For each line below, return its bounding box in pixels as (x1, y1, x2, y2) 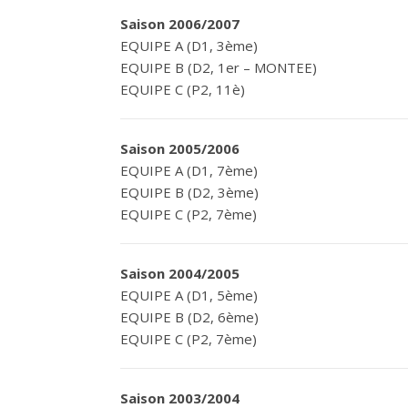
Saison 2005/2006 (120, 139, 240, 158)
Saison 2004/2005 (120, 264, 240, 282)
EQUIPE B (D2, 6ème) (120, 308, 259, 326)
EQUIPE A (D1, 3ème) (120, 36, 258, 55)
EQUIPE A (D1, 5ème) (120, 286, 258, 304)
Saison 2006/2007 (120, 15, 240, 33)
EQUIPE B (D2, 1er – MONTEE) (120, 58, 317, 76)
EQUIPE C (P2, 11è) (120, 80, 245, 98)
